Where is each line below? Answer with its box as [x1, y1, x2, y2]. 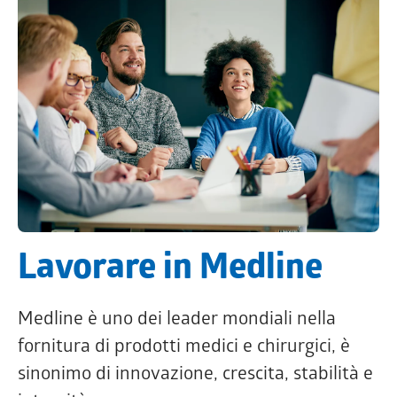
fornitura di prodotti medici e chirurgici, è [18, 337, 350, 359]
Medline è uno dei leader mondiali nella [18, 309, 336, 331]
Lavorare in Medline [18, 250, 323, 292]
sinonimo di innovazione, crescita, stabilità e [18, 364, 373, 386]
